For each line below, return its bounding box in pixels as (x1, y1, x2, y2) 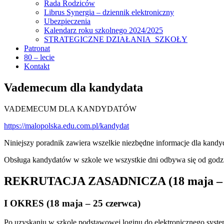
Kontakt (24, 62, 49, 70)
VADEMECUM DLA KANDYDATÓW (4, 104, 136, 113)
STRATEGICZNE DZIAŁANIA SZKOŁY (44, 35, 187, 43)
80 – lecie (24, 53, 54, 61)
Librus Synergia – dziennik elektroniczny (44, 8, 174, 16)
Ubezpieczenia (44, 17, 90, 25)
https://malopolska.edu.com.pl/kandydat (4, 121, 129, 130)
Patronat (24, 44, 50, 52)
